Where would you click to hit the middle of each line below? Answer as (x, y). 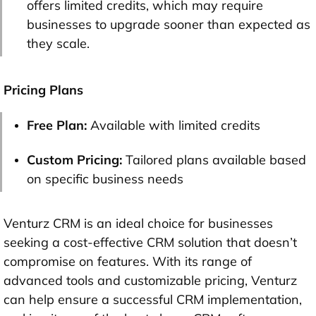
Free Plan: (59, 125)
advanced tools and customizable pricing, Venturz (150, 280)
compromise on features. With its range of (128, 261)
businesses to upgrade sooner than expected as (169, 24)
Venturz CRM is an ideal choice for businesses (138, 223)
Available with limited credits (175, 125)
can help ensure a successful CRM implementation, (153, 299)
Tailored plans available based (216, 159)
